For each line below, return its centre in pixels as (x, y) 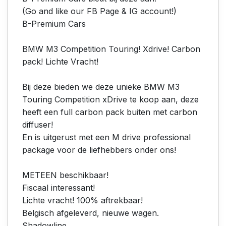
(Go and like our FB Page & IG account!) (99, 11)
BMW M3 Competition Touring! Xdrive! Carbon (111, 49)
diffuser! (38, 124)
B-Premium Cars (54, 23)
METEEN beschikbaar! (65, 175)
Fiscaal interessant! (59, 187)
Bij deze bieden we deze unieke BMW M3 (101, 87)
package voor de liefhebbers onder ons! (99, 150)
